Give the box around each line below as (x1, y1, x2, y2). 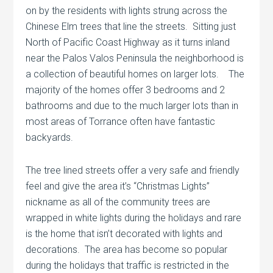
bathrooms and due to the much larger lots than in (26, 99, 239, 112)
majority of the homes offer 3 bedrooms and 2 (26, 83, 225, 96)
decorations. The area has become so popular (26, 243, 228, 255)
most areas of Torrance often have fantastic (26, 115, 216, 127)
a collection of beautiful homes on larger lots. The (26, 68, 245, 80)
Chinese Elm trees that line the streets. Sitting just (26, 20, 236, 32)
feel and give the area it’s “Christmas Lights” (26, 180, 210, 192)
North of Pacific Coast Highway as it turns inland (26, 36, 230, 48)
